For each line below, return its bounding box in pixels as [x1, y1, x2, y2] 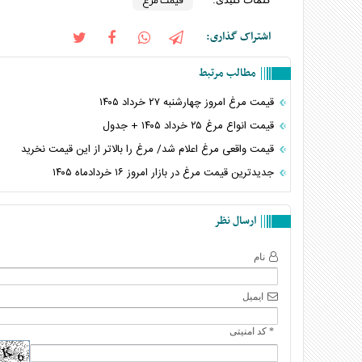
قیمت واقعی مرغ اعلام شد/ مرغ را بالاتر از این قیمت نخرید [21, 141, 277, 158]
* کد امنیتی [229, 326, 274, 337]
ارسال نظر [214, 212, 256, 230]
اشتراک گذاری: [206, 27, 271, 46]
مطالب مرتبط [199, 64, 256, 82]
